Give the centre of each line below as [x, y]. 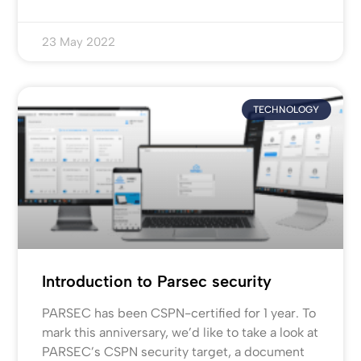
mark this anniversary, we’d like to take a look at [180, 333]
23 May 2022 [79, 41]
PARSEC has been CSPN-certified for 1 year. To [179, 313]
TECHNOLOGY [286, 109]
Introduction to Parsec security [157, 282]
